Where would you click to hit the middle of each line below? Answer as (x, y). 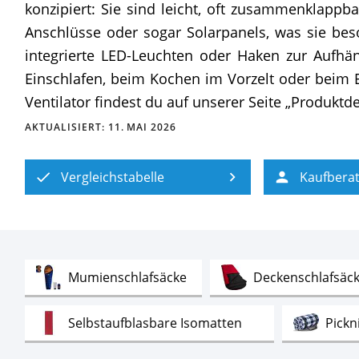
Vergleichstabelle (113, 177)
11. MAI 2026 (142, 127)
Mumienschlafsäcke (128, 277)
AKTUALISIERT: (67, 127)
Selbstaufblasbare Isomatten (155, 323)
